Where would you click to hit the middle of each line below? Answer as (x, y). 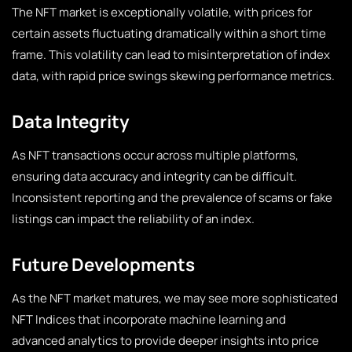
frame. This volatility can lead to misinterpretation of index (171, 55)
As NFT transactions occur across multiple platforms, (155, 155)
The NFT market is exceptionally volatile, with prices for (162, 12)
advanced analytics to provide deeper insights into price (165, 341)
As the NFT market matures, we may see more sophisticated (175, 298)
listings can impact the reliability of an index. (133, 219)
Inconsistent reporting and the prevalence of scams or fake (172, 198)
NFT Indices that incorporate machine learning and (149, 319)
